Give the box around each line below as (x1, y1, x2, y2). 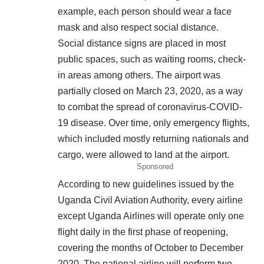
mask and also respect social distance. (58, 22, 219, 32)
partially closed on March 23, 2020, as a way (58, 85, 243, 96)
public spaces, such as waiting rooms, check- (58, 54, 246, 64)
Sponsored (137, 161, 173, 171)
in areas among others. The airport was (58, 70, 220, 80)
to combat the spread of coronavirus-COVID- (58, 101, 242, 112)
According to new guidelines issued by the (58, 179, 234, 189)
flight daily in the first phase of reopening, (58, 226, 228, 237)
